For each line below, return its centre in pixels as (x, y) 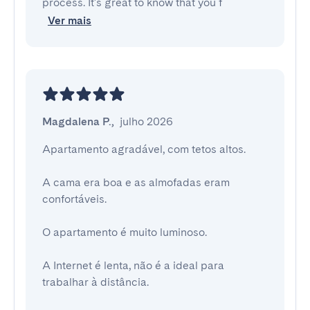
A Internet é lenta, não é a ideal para (133, 265)
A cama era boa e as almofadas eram (136, 182)
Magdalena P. (77, 121)
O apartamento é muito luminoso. (125, 232)
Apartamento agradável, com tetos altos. (144, 149)
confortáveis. (74, 199)
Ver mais (70, 20)
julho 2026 (146, 121)
